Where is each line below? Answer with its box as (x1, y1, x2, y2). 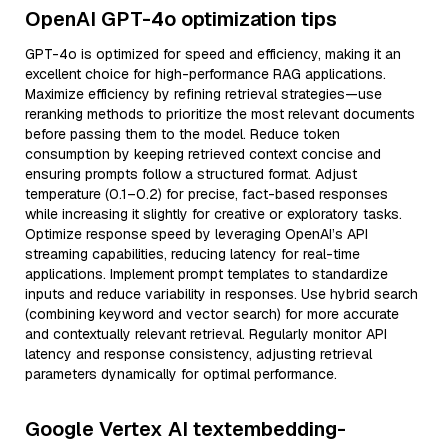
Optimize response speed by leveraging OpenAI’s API (25, 225, 368, 243)
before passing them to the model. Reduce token (25, 125, 340, 143)
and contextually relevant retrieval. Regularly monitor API (25, 325, 387, 343)
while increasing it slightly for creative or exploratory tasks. (25, 205, 402, 223)
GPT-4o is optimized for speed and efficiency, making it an (25, 45, 401, 63)
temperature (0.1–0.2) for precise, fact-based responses (25, 185, 388, 203)
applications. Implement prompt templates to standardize (25, 265, 388, 283)
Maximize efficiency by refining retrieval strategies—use (25, 85, 382, 103)
